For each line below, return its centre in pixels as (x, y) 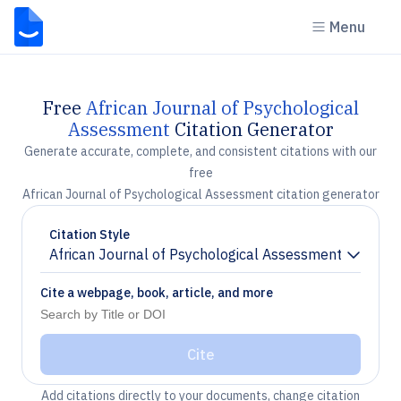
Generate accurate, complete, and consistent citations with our (200, 151)
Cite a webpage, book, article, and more (157, 293)
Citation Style (90, 235)
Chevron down (94, 262)
